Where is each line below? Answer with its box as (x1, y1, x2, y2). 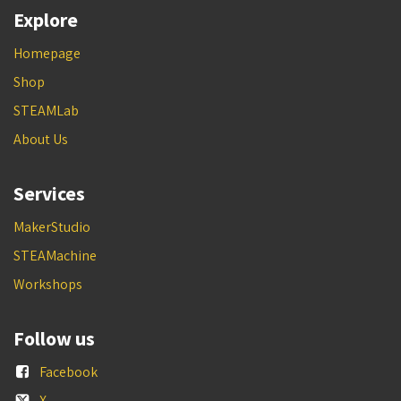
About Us (13, 129, 68, 149)
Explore (13, 7, 78, 32)
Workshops (13, 274, 82, 294)
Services (13, 181, 85, 206)
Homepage (13, 43, 81, 63)
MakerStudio (13, 217, 90, 236)
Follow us (13, 326, 95, 351)
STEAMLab (13, 100, 79, 120)
